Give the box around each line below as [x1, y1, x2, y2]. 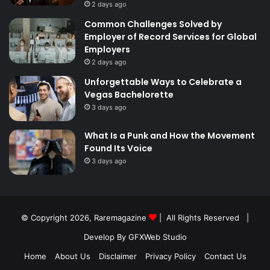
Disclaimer [98, 251, 137, 261]
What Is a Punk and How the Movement [84, 129, 255, 142]
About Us [54, 251, 90, 261]
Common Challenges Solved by [84, 17, 222, 30]
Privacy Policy [145, 251, 196, 261]
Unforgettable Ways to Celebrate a [84, 75, 242, 88]
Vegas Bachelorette [84, 88, 174, 101]
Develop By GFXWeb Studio [83, 231, 187, 242]
